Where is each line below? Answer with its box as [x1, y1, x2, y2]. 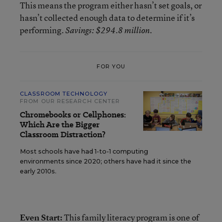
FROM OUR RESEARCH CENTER [20, 98, 120, 105]
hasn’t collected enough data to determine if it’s [20, 12, 195, 23]
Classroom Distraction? [20, 129, 106, 140]
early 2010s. [20, 167, 56, 175]
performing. [20, 24, 65, 36]
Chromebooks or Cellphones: [20, 109, 126, 120]
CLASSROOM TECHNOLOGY [20, 90, 108, 97]
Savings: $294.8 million [65, 25, 150, 36]
